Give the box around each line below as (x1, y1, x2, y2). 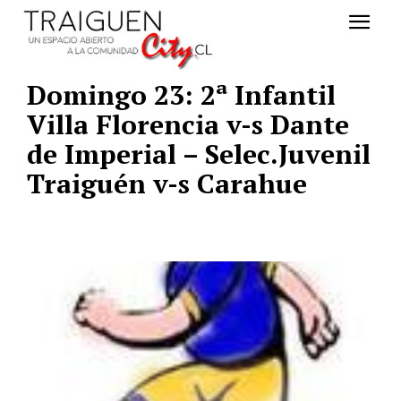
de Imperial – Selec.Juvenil (27, 136, 371, 173)
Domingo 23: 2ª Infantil (27, 77, 336, 114)
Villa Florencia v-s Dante (27, 107, 349, 143)
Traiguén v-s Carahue (27, 166, 307, 202)
